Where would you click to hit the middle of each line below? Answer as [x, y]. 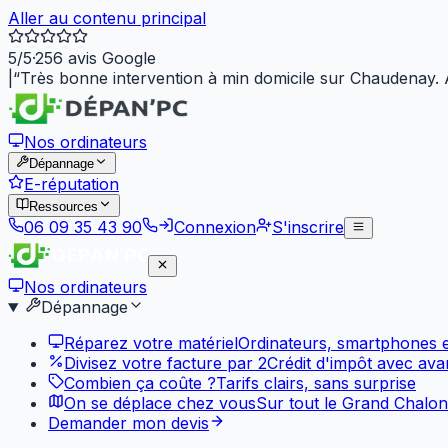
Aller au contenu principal [107, 18]
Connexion [215, 226]
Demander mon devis [128, 422]
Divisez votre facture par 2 [165, 362]
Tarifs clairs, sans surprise [316, 382]
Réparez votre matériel [151, 342]
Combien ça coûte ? [140, 382]
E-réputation [71, 184]
